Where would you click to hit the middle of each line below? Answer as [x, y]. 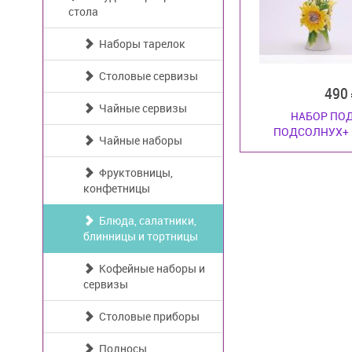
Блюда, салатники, [145, 220]
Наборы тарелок [140, 44]
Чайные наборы [138, 140]
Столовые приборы [147, 316]
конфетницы [117, 188]
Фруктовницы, [134, 172]
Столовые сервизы [146, 76]
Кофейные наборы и [150, 268]
